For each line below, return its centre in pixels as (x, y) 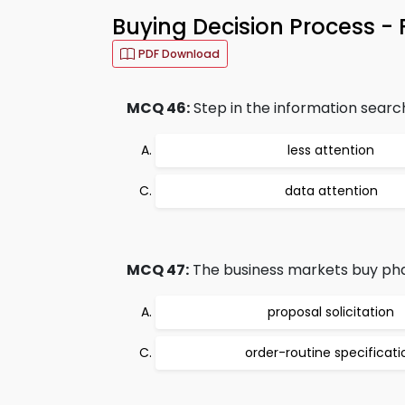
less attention (331, 150)
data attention (331, 191)
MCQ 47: (158, 270)
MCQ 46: (158, 108)
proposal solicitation (331, 312)
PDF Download (179, 54)
